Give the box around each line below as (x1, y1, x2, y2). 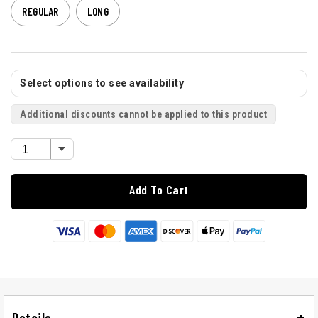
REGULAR (22, 5, 59, 18)
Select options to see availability (20, 77, 184, 89)
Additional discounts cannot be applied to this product (20, 109, 267, 121)
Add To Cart (129, 182, 189, 198)
